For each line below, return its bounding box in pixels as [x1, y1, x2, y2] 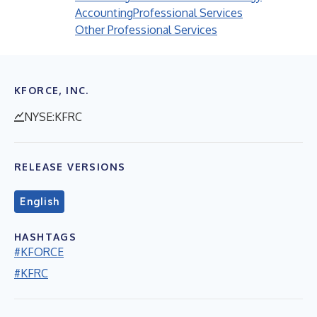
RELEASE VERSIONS [14, 161, 126, 173]
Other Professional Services [75, 23, 217, 37]
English [20, 195, 59, 208]
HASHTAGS [14, 231, 77, 243]
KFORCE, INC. [14, 84, 89, 96]
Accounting [75, 6, 133, 20]
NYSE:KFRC [24, 110, 82, 124]
